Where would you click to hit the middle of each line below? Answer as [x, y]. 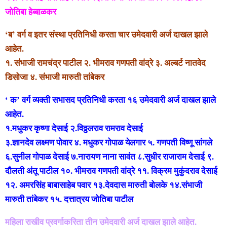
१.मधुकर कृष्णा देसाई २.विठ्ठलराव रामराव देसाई [74, 128]
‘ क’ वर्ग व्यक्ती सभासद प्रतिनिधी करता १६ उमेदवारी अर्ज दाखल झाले [110, 99]
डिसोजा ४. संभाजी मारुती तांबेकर [55, 77]
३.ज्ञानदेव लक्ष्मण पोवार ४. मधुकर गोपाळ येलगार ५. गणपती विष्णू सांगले [109, 142]
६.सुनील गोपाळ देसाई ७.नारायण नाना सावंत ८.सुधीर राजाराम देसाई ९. [109, 156]
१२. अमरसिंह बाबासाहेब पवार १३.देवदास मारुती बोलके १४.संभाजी [104, 184]
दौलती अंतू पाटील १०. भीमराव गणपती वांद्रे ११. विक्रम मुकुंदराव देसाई [111, 170]
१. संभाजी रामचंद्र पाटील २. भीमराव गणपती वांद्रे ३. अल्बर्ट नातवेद [105, 62]
